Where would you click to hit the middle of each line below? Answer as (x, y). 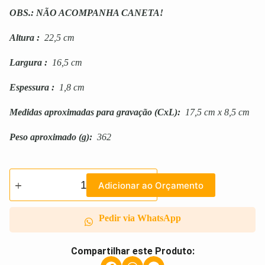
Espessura (29, 88)
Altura (22, 38)
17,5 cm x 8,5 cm (216, 112)
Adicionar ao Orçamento (151, 185)
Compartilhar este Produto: (132, 251)
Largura (26, 63)
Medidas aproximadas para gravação (81, 112)
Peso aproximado (43, 137)
